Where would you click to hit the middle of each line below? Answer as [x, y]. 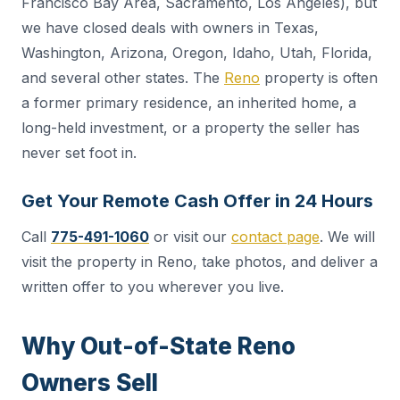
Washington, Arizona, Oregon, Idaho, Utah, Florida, [197, 53]
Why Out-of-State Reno [158, 346]
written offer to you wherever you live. [153, 287]
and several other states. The [123, 78]
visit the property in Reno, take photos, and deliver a [200, 262]
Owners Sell [90, 383]
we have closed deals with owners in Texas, [170, 28]
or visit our [190, 237]
